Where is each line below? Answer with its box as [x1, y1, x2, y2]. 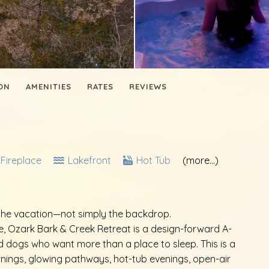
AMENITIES [26, 82, 71, 92]
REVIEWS [129, 82, 167, 92]
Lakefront [65, 154, 113, 167]
